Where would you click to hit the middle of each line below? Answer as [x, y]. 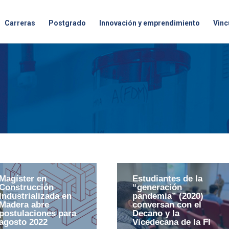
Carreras [20, 23]
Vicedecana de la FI [171, 222]
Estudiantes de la [167, 179]
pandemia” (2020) [168, 196]
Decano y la [156, 214]
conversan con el [167, 205]
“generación [157, 188]
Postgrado [67, 23]
